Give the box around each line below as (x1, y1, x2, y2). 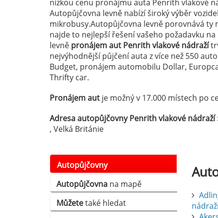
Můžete (56, 197, 83, 208)
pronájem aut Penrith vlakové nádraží (71, 39, 209, 51)
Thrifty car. (50, 72, 89, 83)
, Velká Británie (50, 123, 104, 134)
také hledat (83, 197, 126, 208)
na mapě (108, 178, 142, 189)
